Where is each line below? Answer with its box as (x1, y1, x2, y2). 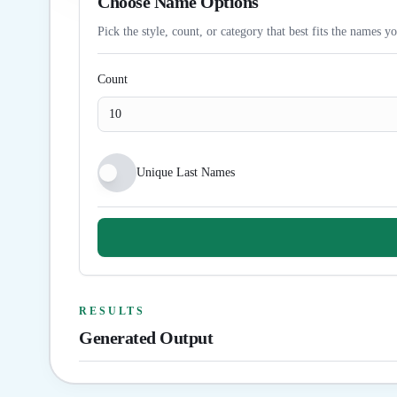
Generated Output (79, 328, 213, 347)
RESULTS (79, 305, 146, 317)
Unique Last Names (136, 166, 235, 179)
